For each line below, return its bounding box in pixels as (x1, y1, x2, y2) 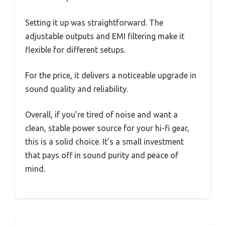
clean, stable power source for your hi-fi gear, (25, 123, 189, 133)
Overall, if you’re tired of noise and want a (25, 109, 178, 119)
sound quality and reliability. (25, 84, 128, 93)
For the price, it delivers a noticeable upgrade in (25, 70, 196, 80)
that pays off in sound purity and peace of (25, 150, 178, 160)
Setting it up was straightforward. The (25, 18, 163, 27)
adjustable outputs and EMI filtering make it (25, 31, 184, 41)
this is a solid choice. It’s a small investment (25, 137, 184, 146)
